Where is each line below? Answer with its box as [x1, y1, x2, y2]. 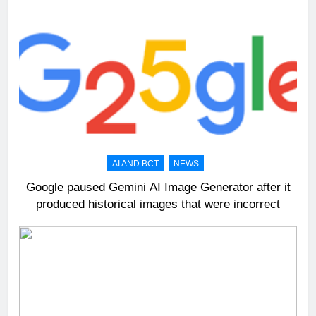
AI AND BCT [112, 159, 159, 169]
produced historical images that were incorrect [36, 197, 280, 211]
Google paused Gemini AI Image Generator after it [25, 181, 291, 194]
